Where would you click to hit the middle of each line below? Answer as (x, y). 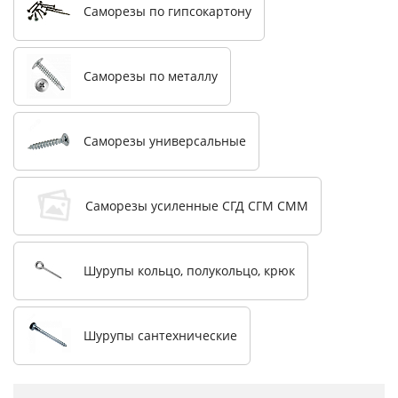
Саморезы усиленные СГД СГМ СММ (196, 206)
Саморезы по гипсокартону (167, 12)
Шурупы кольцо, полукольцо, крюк (189, 271)
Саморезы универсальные (165, 141)
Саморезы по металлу (151, 76)
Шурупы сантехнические (160, 336)
